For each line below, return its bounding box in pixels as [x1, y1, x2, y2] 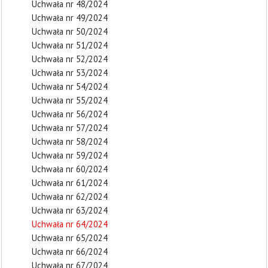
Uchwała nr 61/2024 [32, 177, 108, 188]
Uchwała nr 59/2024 [32, 150, 108, 161]
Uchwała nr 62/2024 [32, 191, 108, 202]
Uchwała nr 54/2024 [32, 81, 108, 92]
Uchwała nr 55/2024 [32, 95, 108, 106]
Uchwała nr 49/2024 [32, 12, 108, 23]
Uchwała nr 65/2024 [32, 232, 108, 243]
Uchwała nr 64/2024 [32, 218, 108, 230]
